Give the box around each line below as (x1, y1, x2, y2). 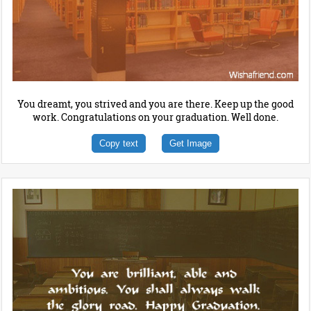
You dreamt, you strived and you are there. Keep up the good (17, 96, 294, 110)
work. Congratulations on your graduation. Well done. (33, 110, 278, 124)
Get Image (169, 137, 212, 149)
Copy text (99, 137, 138, 149)
